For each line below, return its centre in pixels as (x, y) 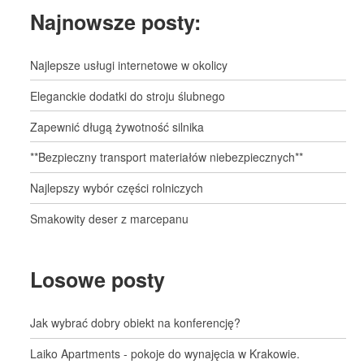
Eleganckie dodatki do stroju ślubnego (128, 95)
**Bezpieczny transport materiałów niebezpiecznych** (167, 157)
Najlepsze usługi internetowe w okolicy (129, 65)
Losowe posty (98, 280)
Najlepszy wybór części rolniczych (117, 188)
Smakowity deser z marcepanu (110, 218)
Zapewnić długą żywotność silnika (117, 126)
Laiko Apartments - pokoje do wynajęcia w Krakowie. (165, 354)
